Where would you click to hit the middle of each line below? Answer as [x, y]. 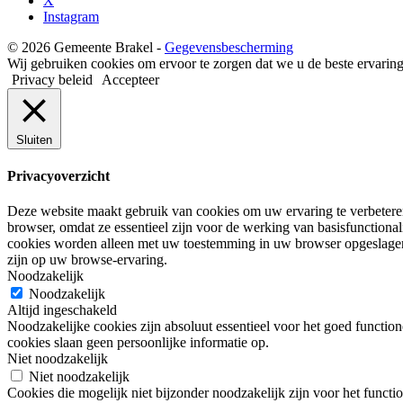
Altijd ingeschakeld [62, 310]
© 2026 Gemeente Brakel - [86, 47]
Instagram [71, 16]
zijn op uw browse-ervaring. [87, 260]
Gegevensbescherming [229, 47]
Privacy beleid [52, 79]
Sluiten [34, 139]
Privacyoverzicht [58, 175]
